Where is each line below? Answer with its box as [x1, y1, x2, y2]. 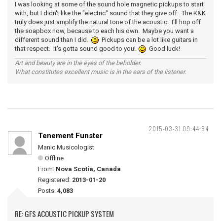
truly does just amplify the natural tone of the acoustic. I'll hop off [15, 18, 201, 26]
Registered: [38, 176, 72, 184]
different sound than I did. [15, 36, 91, 43]
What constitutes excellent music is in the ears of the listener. [15, 68, 186, 75]
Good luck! [146, 45, 180, 52]
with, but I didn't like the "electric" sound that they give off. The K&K [15, 9, 206, 17]
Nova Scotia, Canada [56, 165, 121, 173]
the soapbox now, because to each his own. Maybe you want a [15, 27, 194, 35]
